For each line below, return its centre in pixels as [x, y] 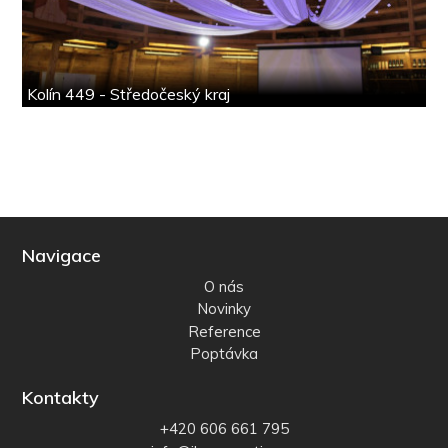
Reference [224, 331]
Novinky [224, 309]
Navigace [62, 255]
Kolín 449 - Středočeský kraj [129, 93]
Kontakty [61, 397]
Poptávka [224, 354]
